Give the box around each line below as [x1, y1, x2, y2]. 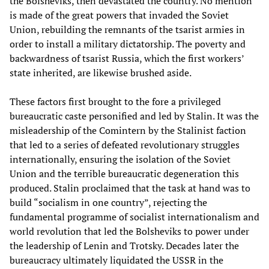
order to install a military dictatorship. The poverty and [10, 37, 246, 50]
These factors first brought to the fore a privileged [10, 94, 221, 108]
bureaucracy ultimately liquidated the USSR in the [10, 253, 223, 267]
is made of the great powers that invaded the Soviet [10, 8, 229, 22]
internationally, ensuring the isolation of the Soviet [10, 152, 231, 166]
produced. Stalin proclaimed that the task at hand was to [10, 181, 250, 195]
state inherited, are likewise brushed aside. [10, 65, 192, 79]
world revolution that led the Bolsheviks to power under [10, 224, 249, 238]
